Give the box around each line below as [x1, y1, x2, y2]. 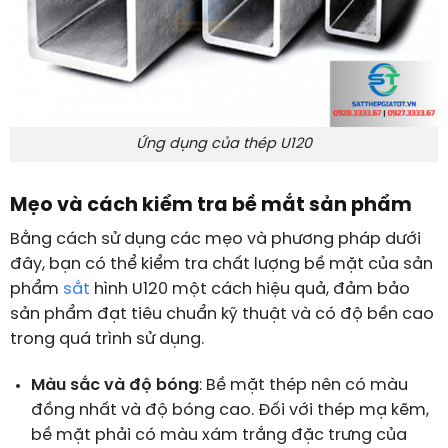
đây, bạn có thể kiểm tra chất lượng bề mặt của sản [9, 256, 433, 274]
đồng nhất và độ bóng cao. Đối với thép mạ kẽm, [30, 401, 429, 419]
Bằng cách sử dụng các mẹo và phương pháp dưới [9, 231, 421, 249]
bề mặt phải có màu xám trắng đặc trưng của [30, 426, 407, 444]
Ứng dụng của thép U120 [136, 135, 312, 152]
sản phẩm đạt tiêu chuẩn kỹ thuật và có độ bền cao [9, 306, 434, 324]
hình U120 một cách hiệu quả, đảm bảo [89, 281, 410, 299]
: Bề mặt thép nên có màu [198, 376, 408, 394]
